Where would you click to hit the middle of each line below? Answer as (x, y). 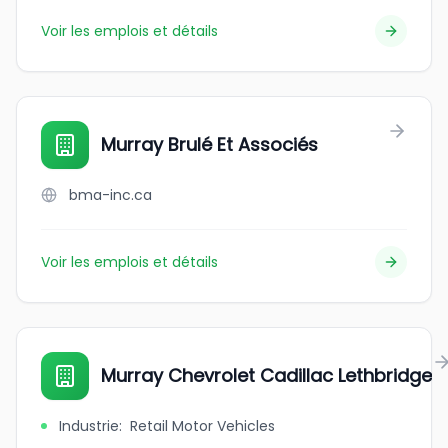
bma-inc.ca (110, 195)
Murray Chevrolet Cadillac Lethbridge (266, 375)
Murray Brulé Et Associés (209, 144)
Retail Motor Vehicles (202, 426)
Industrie (89, 426)
